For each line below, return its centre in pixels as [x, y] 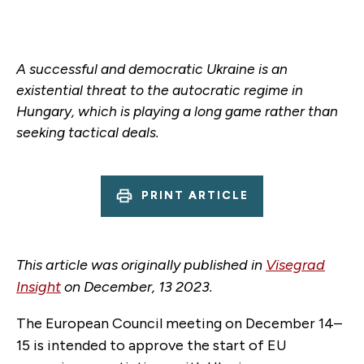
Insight [39, 286]
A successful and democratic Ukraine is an [152, 68]
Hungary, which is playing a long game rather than [177, 110]
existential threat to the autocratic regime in [160, 89]
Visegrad [295, 264]
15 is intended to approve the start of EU [152, 345]
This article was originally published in [141, 264]
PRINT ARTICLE [195, 196]
